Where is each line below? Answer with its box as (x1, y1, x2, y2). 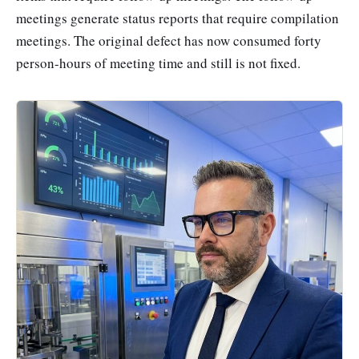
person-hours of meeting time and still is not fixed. (16, 54, 301, 73)
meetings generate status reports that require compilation (16, 9, 339, 28)
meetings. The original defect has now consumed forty (16, 31, 321, 50)
